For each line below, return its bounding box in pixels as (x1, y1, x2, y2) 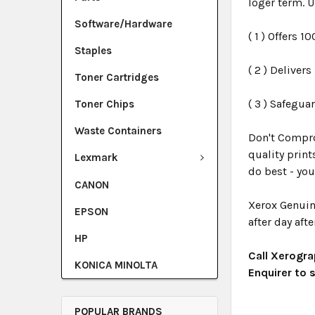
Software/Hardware (75, 18, 172, 30)
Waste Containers (75, 124, 162, 137)
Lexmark (75, 151, 118, 164)
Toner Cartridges (75, 71, 159, 84)
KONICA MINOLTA (75, 258, 157, 271)
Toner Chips (75, 98, 134, 110)
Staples (75, 44, 112, 57)
